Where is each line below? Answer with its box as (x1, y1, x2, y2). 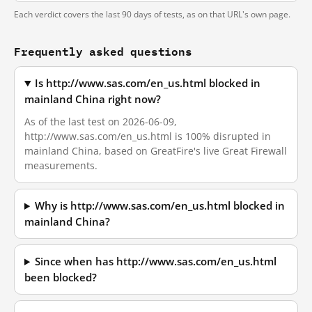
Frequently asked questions (14, 42, 192, 61)
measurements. (24, 159, 97, 172)
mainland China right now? (24, 93, 161, 106)
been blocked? (24, 271, 97, 284)
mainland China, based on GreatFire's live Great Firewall (24, 144, 287, 157)
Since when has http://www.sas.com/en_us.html (35, 255, 277, 268)
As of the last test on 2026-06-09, (24, 115, 177, 128)
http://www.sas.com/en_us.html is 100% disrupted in (24, 130, 271, 143)
